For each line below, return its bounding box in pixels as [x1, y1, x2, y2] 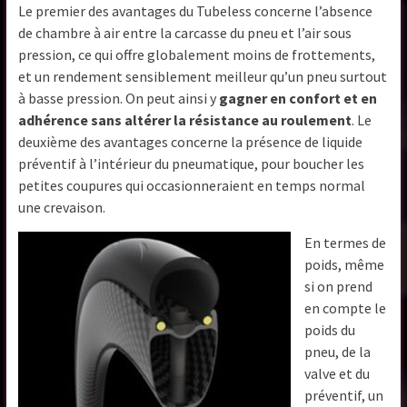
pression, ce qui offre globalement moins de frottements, [18, 45, 376, 65]
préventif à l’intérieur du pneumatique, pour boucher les [18, 154, 365, 174]
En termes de [304, 233, 387, 253]
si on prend [304, 277, 373, 296]
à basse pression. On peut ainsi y [18, 89, 220, 108]
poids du [304, 321, 356, 340]
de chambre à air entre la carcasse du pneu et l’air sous [18, 24, 352, 43]
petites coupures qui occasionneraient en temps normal [18, 176, 366, 195]
